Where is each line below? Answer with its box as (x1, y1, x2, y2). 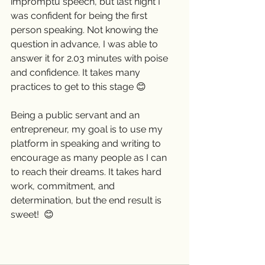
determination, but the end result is (11, 194, 164, 206)
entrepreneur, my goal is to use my (11, 123, 165, 135)
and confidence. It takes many (11, 66, 143, 78)
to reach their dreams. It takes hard (11, 166, 164, 177)
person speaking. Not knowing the (11, 24, 160, 35)
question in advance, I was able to (11, 38, 160, 50)
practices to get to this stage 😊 (11, 80, 146, 92)
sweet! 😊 (11, 208, 54, 220)
